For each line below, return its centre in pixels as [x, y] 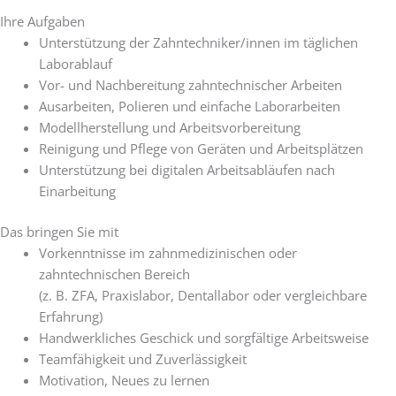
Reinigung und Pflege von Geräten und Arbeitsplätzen [201, 149]
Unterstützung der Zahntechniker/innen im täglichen [198, 43]
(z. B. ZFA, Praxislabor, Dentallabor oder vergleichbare [202, 295]
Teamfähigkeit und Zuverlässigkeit [142, 358]
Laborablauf [75, 64]
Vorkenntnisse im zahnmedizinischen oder [168, 252]
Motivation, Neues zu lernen [124, 380]
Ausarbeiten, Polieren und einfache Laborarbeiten [189, 107]
